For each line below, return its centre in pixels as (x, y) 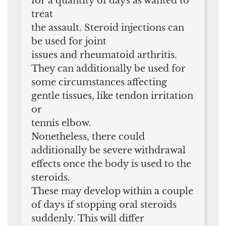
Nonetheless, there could (88, 136)
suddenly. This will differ (88, 218)
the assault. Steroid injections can (108, 27)
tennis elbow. (61, 123)
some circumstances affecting (99, 82)
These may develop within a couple (112, 191)
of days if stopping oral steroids (104, 205)
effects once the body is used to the (111, 164)
